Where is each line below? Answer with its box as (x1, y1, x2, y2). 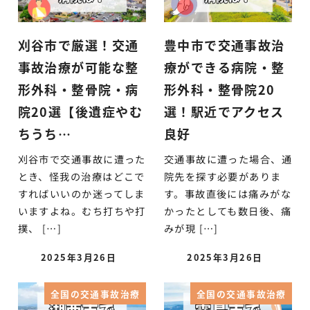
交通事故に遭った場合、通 (163, 152, 293, 166)
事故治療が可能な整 (17, 58, 139, 77)
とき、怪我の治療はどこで (17, 169, 145, 183)
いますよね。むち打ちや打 (17, 203, 146, 218)
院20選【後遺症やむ (17, 102, 143, 121)
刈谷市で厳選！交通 (17, 36, 139, 55)
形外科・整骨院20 (163, 80, 275, 99)
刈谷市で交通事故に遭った (17, 152, 146, 166)
